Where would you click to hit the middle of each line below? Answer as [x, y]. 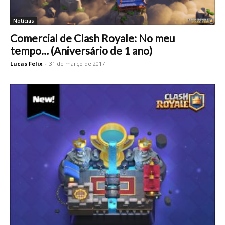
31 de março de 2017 [77, 64]
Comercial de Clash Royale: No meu [92, 38]
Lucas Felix [26, 64]
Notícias [24, 21]
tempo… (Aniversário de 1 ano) [81, 51]
